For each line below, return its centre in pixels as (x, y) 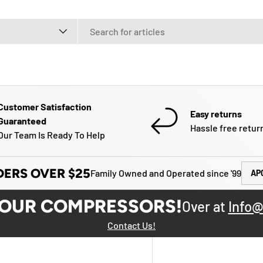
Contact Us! (131, 225)
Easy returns (216, 114)
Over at (205, 206)
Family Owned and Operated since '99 (166, 173)
